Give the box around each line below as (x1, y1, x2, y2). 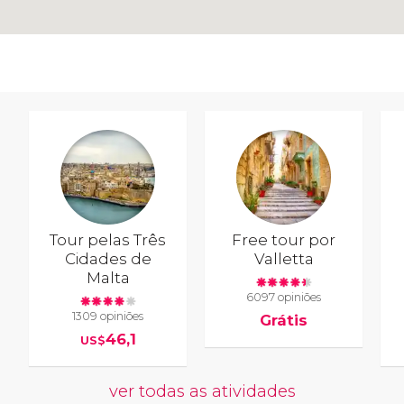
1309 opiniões (72, 309, 144, 324)
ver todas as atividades (108, 380, 296, 401)
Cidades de (64, 249, 151, 268)
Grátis (260, 311, 308, 330)
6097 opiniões (246, 290, 322, 305)
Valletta (253, 249, 314, 268)
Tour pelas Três (50, 230, 167, 249)
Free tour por (232, 230, 336, 249)
